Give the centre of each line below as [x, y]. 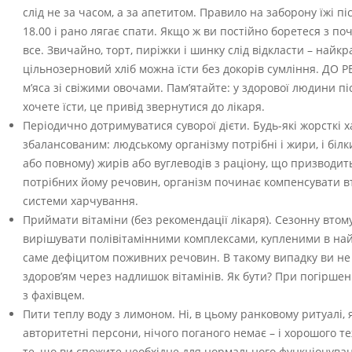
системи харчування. [81, 201]
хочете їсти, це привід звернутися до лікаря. [144, 106]
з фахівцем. [54, 295]
